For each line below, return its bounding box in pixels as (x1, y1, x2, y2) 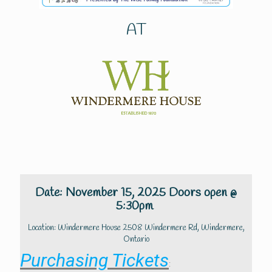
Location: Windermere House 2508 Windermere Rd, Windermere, (27, 223, 245, 234)
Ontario (123, 234, 149, 245)
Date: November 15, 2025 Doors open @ (35, 185, 237, 202)
